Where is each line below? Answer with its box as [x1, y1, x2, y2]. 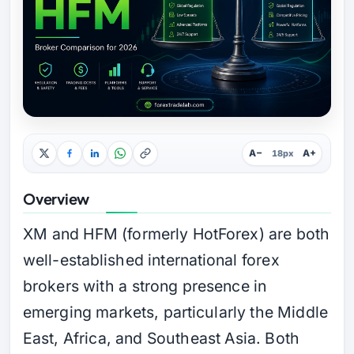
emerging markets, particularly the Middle [23, 302, 328, 322]
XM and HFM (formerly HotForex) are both [23, 224, 330, 243]
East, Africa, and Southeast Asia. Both [23, 328, 299, 348]
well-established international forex [23, 250, 280, 269]
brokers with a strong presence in [23, 276, 267, 296]
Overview [23, 189, 90, 208]
